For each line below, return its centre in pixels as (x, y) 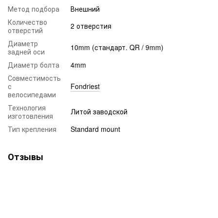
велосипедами (32, 94)
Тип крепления (32, 129)
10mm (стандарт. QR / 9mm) (117, 47)
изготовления (30, 116)
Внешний (85, 9)
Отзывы (26, 156)
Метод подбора (34, 9)
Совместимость (34, 78)
